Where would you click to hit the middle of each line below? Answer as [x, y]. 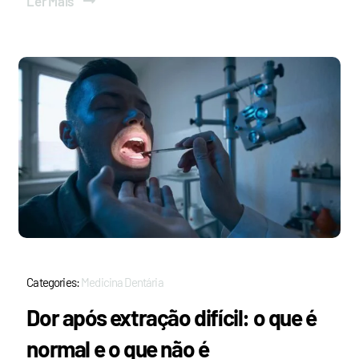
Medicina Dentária [122, 282]
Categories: [54, 282]
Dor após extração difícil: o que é [171, 317]
